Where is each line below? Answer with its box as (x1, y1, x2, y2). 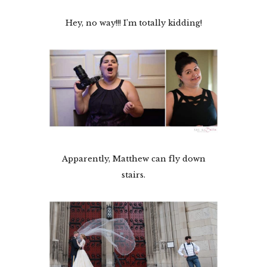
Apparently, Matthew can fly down (61, 153, 206, 164)
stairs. (122, 169, 145, 180)
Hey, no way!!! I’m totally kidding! (65, 17, 202, 28)
